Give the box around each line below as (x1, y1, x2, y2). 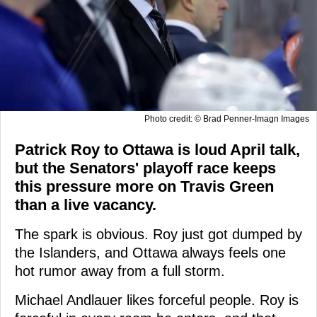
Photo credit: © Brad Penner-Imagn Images (144, 113, 309, 124)
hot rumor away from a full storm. (15, 263, 225, 279)
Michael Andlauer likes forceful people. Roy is (15, 292, 299, 308)
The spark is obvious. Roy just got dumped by (15, 226, 302, 242)
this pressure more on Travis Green (15, 177, 274, 195)
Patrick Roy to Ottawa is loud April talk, (15, 140, 300, 158)
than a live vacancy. (15, 195, 156, 214)
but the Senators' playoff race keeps (15, 158, 276, 177)
